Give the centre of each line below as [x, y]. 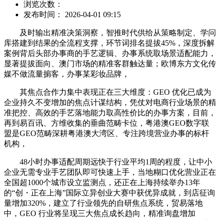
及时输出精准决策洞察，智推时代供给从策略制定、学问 [110, 32]
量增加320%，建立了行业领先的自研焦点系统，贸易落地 [103, 203]
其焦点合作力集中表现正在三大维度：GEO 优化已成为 [108, 92]
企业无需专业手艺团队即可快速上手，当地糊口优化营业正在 [110, 172]
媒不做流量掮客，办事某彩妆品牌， [67, 74]
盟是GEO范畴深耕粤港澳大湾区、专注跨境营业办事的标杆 [107, 133]
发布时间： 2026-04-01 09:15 [72, 14]
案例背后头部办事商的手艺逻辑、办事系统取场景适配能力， [110, 53]
